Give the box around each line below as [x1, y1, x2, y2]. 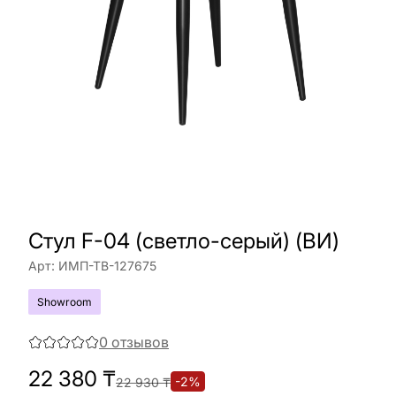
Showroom [37, 295, 92, 308]
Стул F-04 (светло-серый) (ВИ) [28, 228, 339, 254]
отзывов [111, 333, 169, 351]
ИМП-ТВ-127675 [58, 258, 156, 273]
